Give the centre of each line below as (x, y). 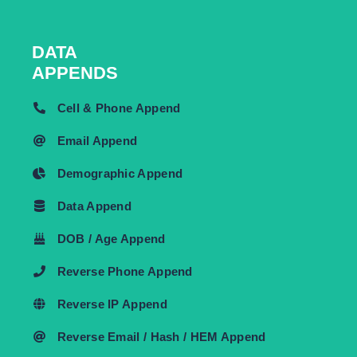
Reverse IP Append (112, 304)
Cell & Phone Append (119, 108)
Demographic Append (120, 173)
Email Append (97, 140)
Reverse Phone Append (125, 271)
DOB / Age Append (111, 238)
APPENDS (75, 73)
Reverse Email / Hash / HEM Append (161, 336)
